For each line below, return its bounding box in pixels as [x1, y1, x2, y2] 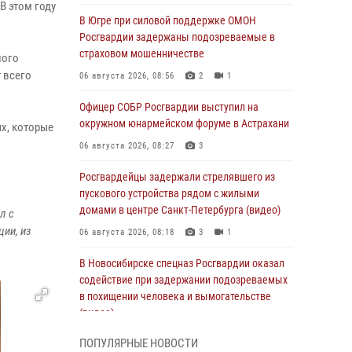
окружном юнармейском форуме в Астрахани [79, 117, 289, 130]
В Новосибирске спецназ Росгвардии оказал [79, 257, 284, 269]
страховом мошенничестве [79, 47, 204, 60]
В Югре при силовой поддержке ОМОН [79, 14, 256, 27]
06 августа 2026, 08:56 [79, 71, 174, 81]
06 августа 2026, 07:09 [79, 330, 174, 340]
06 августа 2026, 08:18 [79, 227, 174, 237]
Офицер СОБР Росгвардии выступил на [79, 101, 258, 113]
